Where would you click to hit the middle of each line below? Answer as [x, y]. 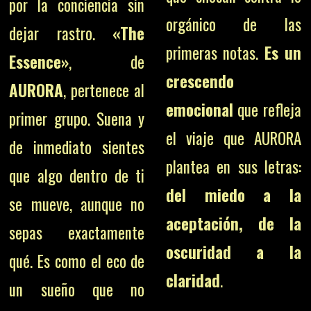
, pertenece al [104, 90]
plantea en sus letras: [233, 167]
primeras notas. [215, 53]
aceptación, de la [233, 224]
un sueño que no [77, 289]
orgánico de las [233, 24]
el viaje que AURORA [233, 138]
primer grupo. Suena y [77, 119]
